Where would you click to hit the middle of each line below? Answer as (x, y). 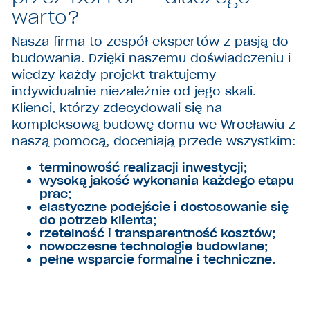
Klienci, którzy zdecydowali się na (117, 108)
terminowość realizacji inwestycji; (144, 168)
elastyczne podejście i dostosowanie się (164, 207)
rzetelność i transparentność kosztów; (158, 234)
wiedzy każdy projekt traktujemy (114, 74)
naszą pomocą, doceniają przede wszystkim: (154, 141)
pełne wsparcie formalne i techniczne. (158, 260)
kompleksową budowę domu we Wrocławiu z (154, 124)
